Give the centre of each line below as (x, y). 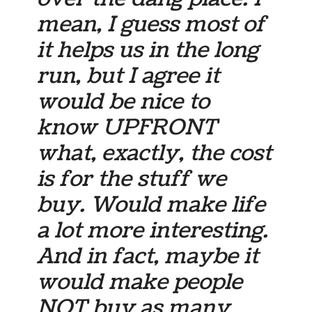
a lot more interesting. (153, 231)
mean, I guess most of (151, 25)
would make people (140, 282)
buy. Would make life (151, 205)
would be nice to (124, 102)
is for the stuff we (132, 179)
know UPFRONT (127, 128)
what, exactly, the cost (155, 154)
